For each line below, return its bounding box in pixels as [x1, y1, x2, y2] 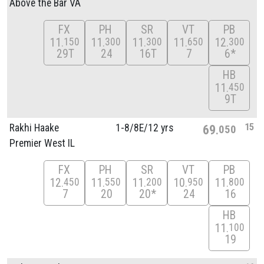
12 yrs [147, 121, 173, 134]
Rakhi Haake [9, 121, 59, 134]
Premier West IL [9, 137, 75, 149]
